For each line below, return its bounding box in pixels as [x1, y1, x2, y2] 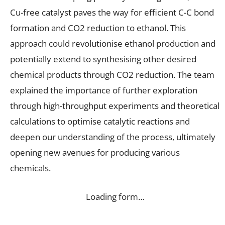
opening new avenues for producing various [10, 146, 180, 158]
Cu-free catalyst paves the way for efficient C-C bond [10, 6, 214, 18]
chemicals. [10, 162, 51, 174]
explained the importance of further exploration [10, 84, 197, 96]
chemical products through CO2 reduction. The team [10, 68, 214, 80]
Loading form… [85, 190, 145, 202]
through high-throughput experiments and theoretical [10, 99, 219, 111]
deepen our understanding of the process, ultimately [10, 131, 215, 143]
